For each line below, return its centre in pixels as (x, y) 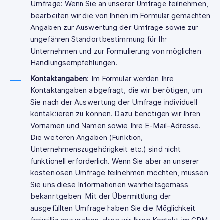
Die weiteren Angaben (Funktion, (87, 137)
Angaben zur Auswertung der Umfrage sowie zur (114, 27)
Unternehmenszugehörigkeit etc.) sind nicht (106, 149)
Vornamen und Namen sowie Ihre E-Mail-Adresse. (116, 126)
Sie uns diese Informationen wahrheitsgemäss (110, 185)
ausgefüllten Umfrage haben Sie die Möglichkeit (113, 208)
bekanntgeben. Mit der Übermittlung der (101, 196)
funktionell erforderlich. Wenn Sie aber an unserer (115, 161)
